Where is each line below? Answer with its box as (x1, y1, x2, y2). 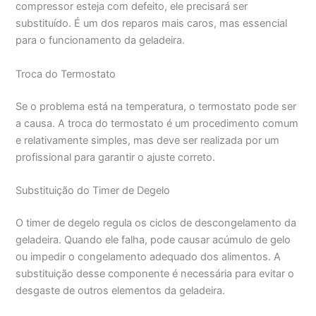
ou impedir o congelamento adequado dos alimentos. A (16, 250, 281, 263)
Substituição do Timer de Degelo (16, 183, 171, 197)
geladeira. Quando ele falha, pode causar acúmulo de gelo (16, 233, 291, 246)
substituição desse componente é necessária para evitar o (16, 267, 295, 280)
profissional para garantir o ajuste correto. (16, 150, 216, 164)
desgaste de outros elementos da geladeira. (16, 284, 226, 297)
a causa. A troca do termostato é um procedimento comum (16, 116, 299, 130)
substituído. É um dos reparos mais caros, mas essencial (16, 17, 288, 30)
